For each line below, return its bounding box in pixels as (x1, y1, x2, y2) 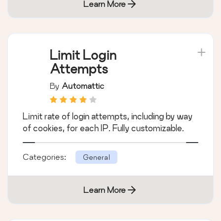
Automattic (62, 81, 104, 91)
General (83, 153, 110, 162)
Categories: (23, 152, 68, 162)
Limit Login (50, 48, 116, 63)
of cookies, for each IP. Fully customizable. (23, 123, 184, 133)
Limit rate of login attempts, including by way (23, 111, 192, 121)
